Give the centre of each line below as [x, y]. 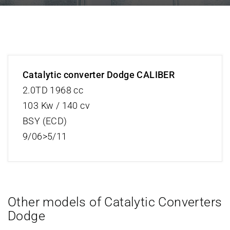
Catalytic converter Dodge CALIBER [99, 75]
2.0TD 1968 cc [53, 90]
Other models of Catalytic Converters [115, 202]
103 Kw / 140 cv [56, 106]
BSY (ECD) [45, 121]
